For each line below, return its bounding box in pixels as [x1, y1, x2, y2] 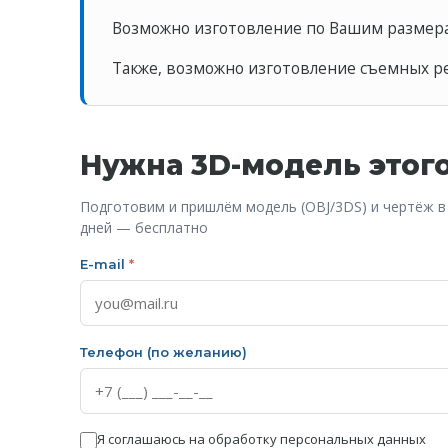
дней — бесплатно [80, 218, 208, 237]
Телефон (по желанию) [80, 344, 247, 360]
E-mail [80, 256, 129, 272]
